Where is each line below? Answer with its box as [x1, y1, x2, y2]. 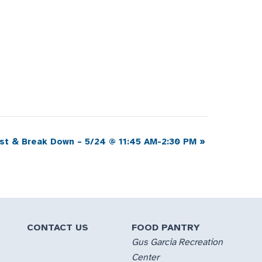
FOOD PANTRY [132, 222, 201, 233]
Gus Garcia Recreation [132, 236, 223, 248]
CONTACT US [26, 222, 88, 233]
